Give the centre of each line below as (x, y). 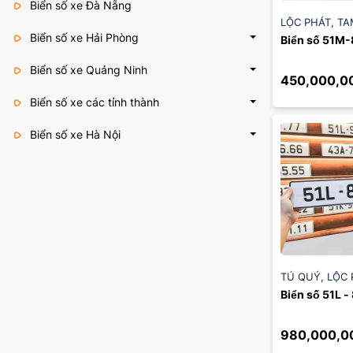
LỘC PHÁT (306, 22)
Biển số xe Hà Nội (74, 134)
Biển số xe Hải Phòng (83, 37)
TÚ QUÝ (301, 277)
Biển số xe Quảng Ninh (87, 70)
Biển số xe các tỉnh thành (93, 102)
